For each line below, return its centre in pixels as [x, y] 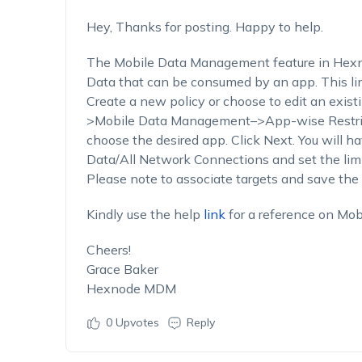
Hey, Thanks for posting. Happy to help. [204, 27]
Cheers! [108, 250]
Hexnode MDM [131, 288]
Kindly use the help [145, 214]
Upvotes [135, 322]
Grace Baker [122, 269]
